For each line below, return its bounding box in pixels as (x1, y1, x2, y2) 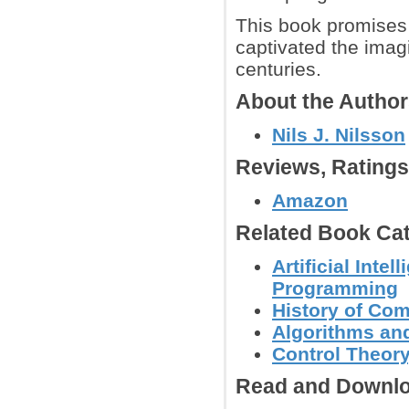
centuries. (236, 58, 321, 79)
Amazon (272, 190, 348, 211)
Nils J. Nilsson (272, 124, 405, 145)
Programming (272, 278, 398, 299)
